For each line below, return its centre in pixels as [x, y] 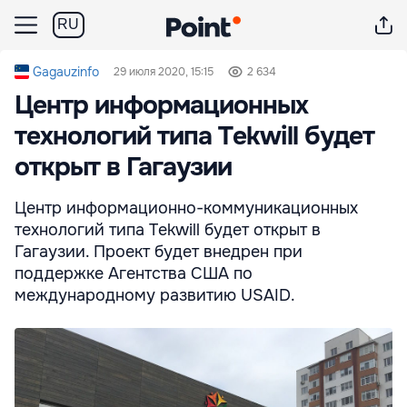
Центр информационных [161, 105]
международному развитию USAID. [155, 295]
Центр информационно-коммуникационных [186, 208]
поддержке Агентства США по [134, 273]
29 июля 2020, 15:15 [164, 72]
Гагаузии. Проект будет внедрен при [159, 252]
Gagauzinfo [66, 72]
